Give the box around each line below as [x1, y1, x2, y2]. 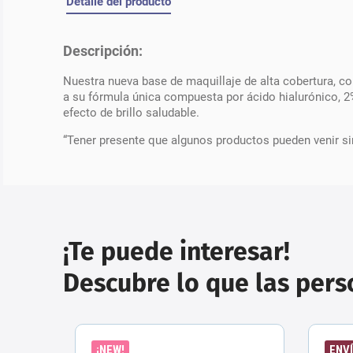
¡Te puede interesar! [63, 236, 290, 266]
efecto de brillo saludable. [63, 105, 199, 120]
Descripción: [63, 43, 143, 60]
